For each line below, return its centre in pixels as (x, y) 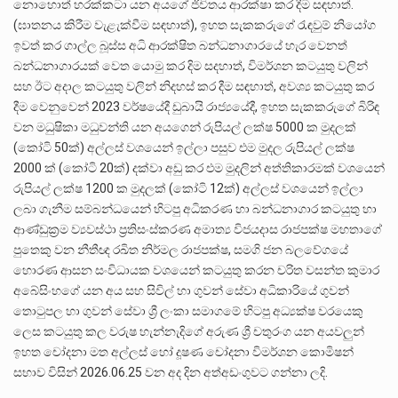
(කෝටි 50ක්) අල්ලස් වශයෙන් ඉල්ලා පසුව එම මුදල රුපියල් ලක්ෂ (184, 148)
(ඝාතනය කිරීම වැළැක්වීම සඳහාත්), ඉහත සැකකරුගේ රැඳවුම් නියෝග (195, 25)
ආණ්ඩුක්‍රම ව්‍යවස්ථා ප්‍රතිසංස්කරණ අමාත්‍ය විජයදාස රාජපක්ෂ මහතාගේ (198, 230)
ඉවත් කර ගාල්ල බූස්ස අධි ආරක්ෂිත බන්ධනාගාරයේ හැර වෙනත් (180, 46)
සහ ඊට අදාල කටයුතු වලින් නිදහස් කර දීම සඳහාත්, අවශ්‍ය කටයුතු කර (194, 87)
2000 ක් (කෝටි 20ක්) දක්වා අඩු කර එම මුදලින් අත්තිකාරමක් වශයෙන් (199, 168)
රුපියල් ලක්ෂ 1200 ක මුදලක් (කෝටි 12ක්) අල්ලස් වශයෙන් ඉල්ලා (188, 189)
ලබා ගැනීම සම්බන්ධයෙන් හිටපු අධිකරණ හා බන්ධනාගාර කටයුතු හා (195, 209)
